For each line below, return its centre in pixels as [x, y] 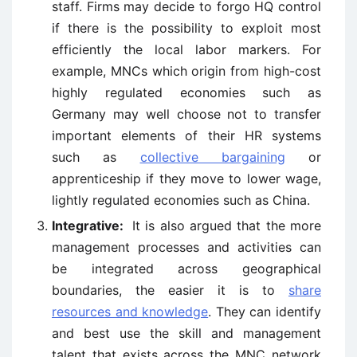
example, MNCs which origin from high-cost [186, 71]
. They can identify [265, 312]
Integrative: [92, 226]
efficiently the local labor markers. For [186, 49]
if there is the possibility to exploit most [186, 28]
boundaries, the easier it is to [170, 290]
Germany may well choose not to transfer [186, 114]
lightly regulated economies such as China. [181, 200]
